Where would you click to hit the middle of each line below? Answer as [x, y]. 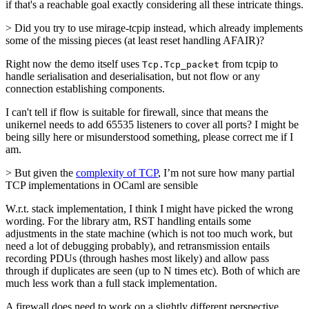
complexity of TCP [117, 173]
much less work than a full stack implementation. [111, 283]
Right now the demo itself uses [74, 64]
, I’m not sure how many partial [226, 173]
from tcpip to [249, 64]
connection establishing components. [85, 89]
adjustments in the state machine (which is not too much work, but [149, 234]
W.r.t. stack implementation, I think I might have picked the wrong [149, 209]
